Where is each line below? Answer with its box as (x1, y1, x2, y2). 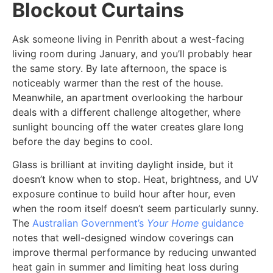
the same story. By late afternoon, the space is (12, 62, 227, 75)
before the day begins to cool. (12, 135, 152, 148)
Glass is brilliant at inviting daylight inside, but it (12, 158, 233, 171)
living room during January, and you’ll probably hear (12, 48, 252, 60)
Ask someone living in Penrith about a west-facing (12, 33, 244, 46)
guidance (199, 217, 244, 230)
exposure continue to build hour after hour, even (12, 188, 235, 200)
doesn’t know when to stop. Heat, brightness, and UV (12, 173, 258, 186)
